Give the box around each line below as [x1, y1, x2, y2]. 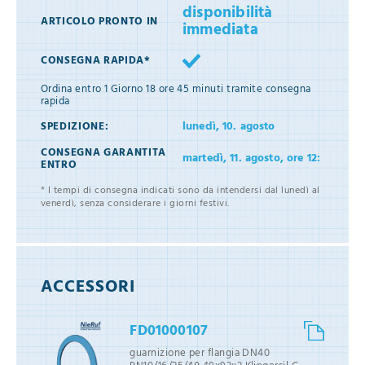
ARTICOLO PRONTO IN [41, 13, 158, 31]
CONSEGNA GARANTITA [41, 143, 166, 161]
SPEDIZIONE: [41, 118, 109, 136]
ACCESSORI [41, 273, 136, 301]
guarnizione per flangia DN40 [130, 344, 270, 362]
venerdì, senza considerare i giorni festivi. [41, 195, 230, 212]
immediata [182, 17, 258, 43]
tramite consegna [223, 80, 311, 98]
